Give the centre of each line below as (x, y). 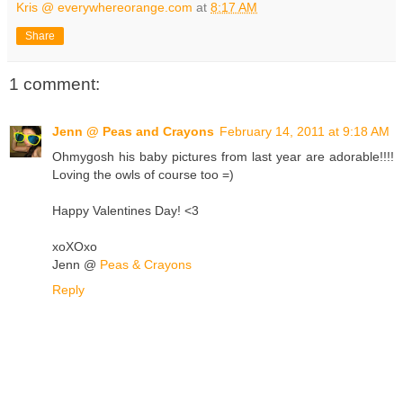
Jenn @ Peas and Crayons (133, 131)
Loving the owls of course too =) (143, 174)
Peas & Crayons (146, 264)
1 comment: (54, 85)
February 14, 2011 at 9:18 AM (304, 131)
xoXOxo (75, 246)
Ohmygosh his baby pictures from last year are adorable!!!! (223, 156)
